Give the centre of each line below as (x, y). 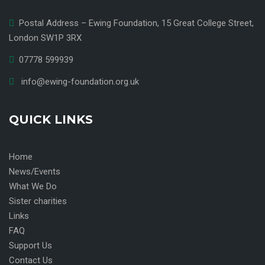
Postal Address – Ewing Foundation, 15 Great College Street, (136, 23)
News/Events (35, 172)
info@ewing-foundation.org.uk (80, 82)
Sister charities (38, 201)
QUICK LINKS (51, 120)
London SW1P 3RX (45, 38)
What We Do (33, 187)
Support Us (30, 246)
